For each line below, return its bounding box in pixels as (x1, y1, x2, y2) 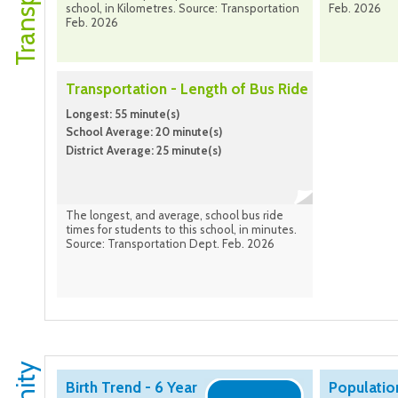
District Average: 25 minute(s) (66, 142, 221, 157)
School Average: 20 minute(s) (66, 124, 222, 139)
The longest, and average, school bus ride (66, 208, 283, 223)
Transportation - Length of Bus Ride (66, 80, 308, 99)
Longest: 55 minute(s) (66, 107, 179, 122)
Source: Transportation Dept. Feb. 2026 (66, 236, 275, 251)
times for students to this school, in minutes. (66, 222, 297, 237)
